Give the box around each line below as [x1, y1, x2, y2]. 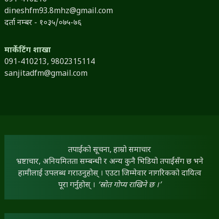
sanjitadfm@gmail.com [4, 68, 88, 79]
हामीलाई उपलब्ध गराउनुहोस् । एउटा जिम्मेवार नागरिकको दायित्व [18, 168, 201, 179]
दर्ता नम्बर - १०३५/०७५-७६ [4, 18, 82, 28]
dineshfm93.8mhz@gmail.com [4, 6, 113, 17]
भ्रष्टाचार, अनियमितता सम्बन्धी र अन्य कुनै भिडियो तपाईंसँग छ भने [16, 156, 203, 167]
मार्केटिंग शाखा [4, 45, 51, 56]
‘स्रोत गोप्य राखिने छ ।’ [97, 180, 161, 191]
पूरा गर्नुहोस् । [58, 180, 97, 191]
